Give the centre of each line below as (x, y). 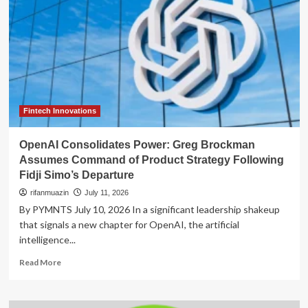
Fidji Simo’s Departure (76, 175)
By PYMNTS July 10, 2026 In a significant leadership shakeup (149, 209)
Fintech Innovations (59, 110)
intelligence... (47, 239)
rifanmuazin (49, 192)
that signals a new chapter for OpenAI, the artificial (129, 224)
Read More (40, 262)
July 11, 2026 (106, 192)
